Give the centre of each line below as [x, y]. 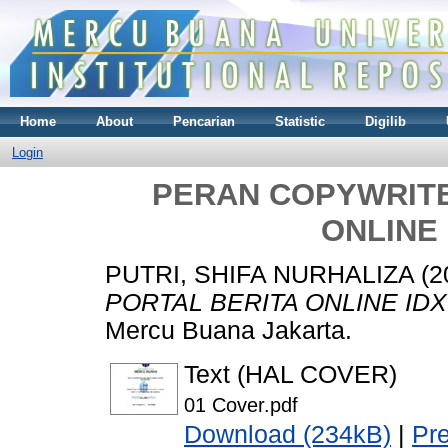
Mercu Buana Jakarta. [228, 331]
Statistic [300, 121]
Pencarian [204, 121]
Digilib [385, 121]
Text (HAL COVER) [290, 375]
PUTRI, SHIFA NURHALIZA [259, 275]
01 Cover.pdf [241, 405]
